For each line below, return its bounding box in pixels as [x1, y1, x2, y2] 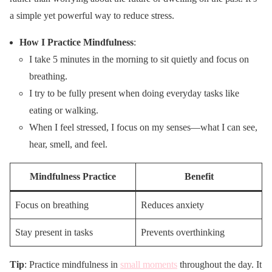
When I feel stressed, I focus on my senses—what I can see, [29, 121, 257, 132]
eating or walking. [29, 104, 98, 115]
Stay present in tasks [15, 226, 93, 237]
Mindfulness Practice [30, 171, 116, 182]
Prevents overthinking [141, 226, 225, 237]
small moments [120, 259, 177, 270]
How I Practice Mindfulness [19, 36, 134, 47]
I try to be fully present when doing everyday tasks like [29, 87, 239, 98]
